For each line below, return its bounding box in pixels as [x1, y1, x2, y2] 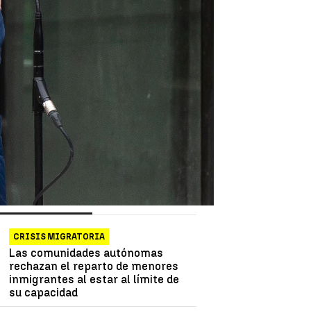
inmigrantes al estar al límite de [9, 272, 180, 286]
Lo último [103, 191, 162, 208]
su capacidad [9, 285, 78, 299]
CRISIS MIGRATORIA [13, 231, 106, 242]
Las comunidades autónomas [9, 246, 164, 260]
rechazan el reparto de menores [9, 259, 179, 273]
